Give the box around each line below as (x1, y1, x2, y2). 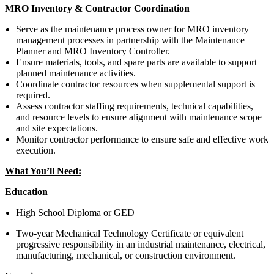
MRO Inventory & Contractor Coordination (5, 2, 190, 13)
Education (5, 186, 48, 197)
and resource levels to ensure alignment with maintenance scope (16, 111, 262, 122)
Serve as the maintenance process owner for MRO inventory (16, 23, 249, 34)
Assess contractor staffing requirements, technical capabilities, (16, 100, 253, 111)
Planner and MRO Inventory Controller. (16, 45, 170, 56)
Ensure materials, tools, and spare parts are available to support (16, 56, 257, 67)
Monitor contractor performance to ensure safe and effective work (16, 133, 268, 144)
